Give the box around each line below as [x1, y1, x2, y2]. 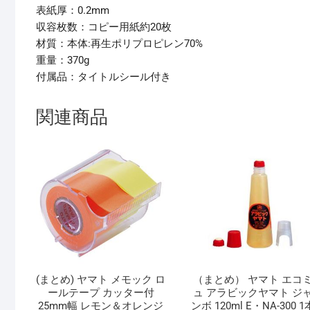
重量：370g [36, 54, 89, 67]
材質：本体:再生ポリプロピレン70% [36, 37, 203, 51]
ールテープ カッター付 [47, 286, 154, 300]
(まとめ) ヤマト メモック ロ [36, 273, 166, 286]
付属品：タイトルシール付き [36, 71, 171, 84]
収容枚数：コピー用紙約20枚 [36, 21, 172, 34]
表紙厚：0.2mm [36, 4, 109, 17]
